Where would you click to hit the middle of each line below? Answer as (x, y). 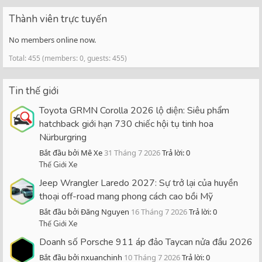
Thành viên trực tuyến (58, 19)
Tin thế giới (34, 91)
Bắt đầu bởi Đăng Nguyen (84, 212)
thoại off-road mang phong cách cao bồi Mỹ (126, 197)
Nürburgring (63, 138)
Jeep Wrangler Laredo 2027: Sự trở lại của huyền (139, 183)
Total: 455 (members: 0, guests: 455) (68, 58)
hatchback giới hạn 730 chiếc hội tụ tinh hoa (126, 124)
